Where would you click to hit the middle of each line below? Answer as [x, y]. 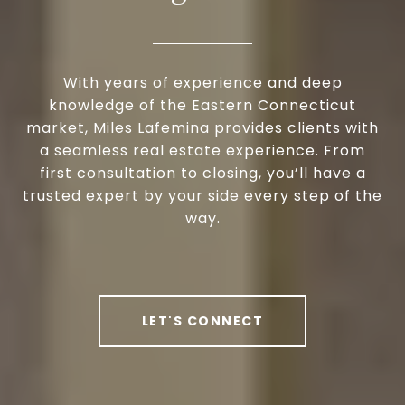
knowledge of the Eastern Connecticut [202, 105]
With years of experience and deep [202, 82]
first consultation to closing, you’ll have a [202, 173]
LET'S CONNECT [202, 320]
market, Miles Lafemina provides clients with [202, 127]
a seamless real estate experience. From [202, 150]
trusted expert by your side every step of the [202, 195]
